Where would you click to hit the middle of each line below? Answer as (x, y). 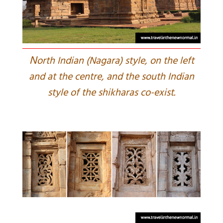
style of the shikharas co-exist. (111, 94)
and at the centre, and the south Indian (111, 78)
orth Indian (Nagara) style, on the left (115, 62)
